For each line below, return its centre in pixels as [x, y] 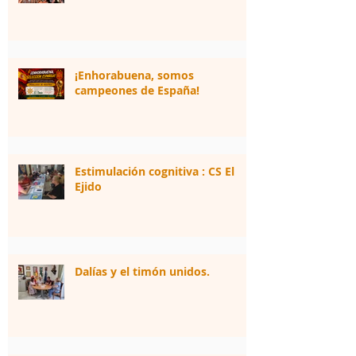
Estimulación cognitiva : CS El [155, 171]
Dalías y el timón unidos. [142, 271]
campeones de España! [137, 90]
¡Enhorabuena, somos [134, 75]
